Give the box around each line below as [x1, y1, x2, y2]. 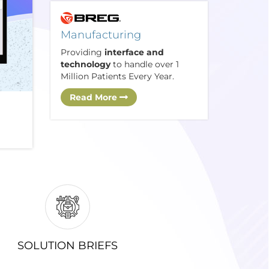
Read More [69, 92, 119, 103]
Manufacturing [60, 28, 141, 42]
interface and [104, 47, 164, 58]
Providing [60, 47, 104, 58]
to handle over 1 [110, 59, 179, 70]
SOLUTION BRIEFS [17, 239, 118, 253]
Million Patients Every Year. [60, 71, 174, 82]
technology [60, 59, 110, 70]
